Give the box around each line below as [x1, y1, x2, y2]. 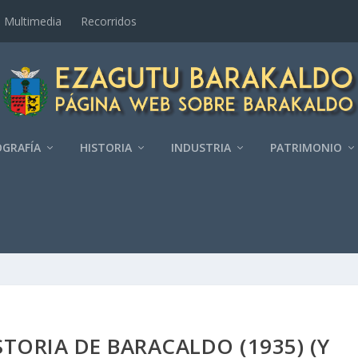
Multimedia [4, 13, 62, 29]
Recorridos [81, 13, 137, 29]
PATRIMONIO [270, 139, 342, 155]
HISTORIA [80, 139, 132, 155]
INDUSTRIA [171, 139, 231, 155]
